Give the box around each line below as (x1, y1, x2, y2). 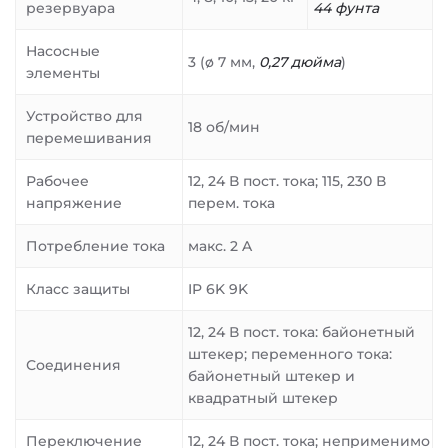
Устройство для (26, 107, 143, 125)
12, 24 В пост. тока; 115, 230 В (188, 172, 386, 190)
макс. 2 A (188, 237, 252, 255)
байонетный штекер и (188, 367, 355, 385)
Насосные (26, 42, 100, 60)
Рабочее (26, 172, 89, 190)
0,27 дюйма (259, 53, 341, 71)
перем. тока (188, 194, 275, 212)
